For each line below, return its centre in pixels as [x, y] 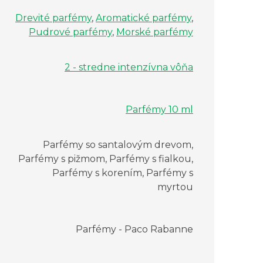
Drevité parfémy [53, 18]
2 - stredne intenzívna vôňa [129, 68]
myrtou [175, 187]
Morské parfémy [155, 32]
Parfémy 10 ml [159, 110]
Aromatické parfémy [144, 18]
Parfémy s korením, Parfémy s [123, 173]
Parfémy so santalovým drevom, [118, 145]
